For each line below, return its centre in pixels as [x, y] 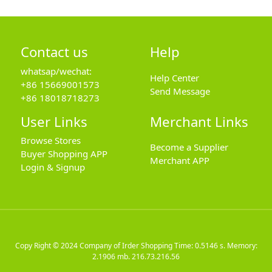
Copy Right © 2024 [47, 245]
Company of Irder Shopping [126, 245]
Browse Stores [50, 141]
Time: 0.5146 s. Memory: [215, 245]
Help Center [174, 77]
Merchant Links [199, 121]
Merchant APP [179, 161]
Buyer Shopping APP [64, 154]
